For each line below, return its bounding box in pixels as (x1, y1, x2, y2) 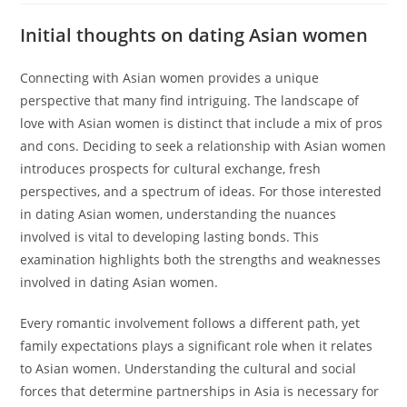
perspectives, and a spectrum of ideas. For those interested (20, 183, 382, 200)
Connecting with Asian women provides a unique (20, 69, 320, 86)
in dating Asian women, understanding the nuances (20, 205, 337, 223)
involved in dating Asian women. (20, 273, 219, 291)
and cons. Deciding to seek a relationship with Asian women (20, 137, 387, 154)
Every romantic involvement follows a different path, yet (20, 314, 361, 332)
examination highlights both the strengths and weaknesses (20, 251, 382, 268)
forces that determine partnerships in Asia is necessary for (20, 382, 380, 400)
